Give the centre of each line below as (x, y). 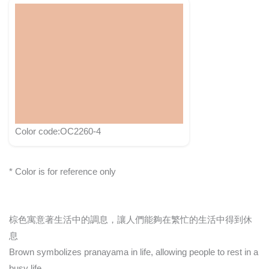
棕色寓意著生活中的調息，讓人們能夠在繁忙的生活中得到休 (131, 220)
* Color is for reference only (62, 171)
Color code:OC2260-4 (58, 131)
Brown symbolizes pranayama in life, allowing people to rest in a (134, 252)
